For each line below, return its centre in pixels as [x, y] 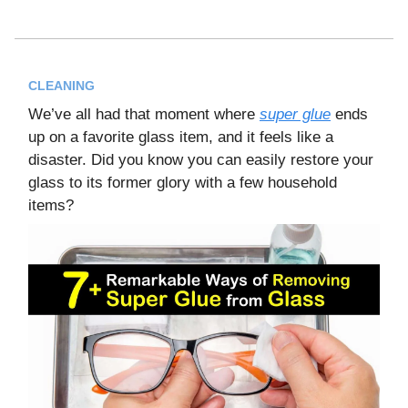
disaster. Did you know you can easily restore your [201, 160]
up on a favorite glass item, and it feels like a [181, 138]
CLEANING [61, 86]
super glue [295, 115]
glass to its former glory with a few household [183, 183]
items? [51, 206]
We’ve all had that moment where [144, 115]
